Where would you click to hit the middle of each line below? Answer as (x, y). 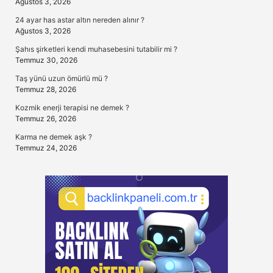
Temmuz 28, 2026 (46, 89)
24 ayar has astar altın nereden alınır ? (80, 20)
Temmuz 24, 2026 (46, 148)
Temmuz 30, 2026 (46, 60)
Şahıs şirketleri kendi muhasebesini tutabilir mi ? (96, 49)
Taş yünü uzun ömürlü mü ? (62, 78)
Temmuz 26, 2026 (46, 119)
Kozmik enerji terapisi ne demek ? (72, 108)
